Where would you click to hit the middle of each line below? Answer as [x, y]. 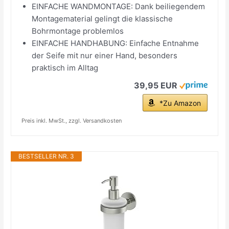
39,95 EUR [155, 85]
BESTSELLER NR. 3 [47, 156]
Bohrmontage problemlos [78, 31]
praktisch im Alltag [65, 67]
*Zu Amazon [180, 103]
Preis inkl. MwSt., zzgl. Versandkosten [72, 120]
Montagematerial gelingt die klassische [102, 18]
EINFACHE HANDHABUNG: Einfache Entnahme [116, 43]
